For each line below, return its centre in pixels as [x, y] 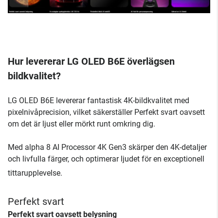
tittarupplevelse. [35, 173]
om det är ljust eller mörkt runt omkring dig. [82, 124]
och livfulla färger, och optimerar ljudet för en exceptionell [106, 159]
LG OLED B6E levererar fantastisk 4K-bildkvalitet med [99, 100]
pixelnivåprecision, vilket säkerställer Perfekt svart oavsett [106, 112]
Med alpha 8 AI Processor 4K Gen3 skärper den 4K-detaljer [107, 147]
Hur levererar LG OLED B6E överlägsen [91, 61]
